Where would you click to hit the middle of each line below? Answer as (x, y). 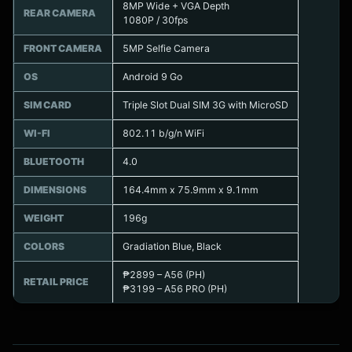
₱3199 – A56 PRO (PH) (175, 289)
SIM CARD (48, 105)
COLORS (44, 247)
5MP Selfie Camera (166, 49)
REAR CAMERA (60, 13)
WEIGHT (44, 218)
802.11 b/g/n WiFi (163, 134)
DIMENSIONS (55, 190)
